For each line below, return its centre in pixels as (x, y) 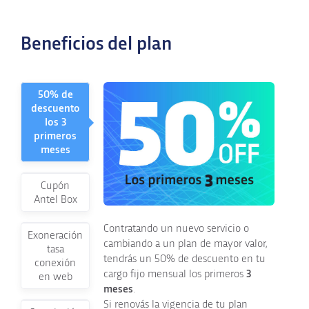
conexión (55, 262)
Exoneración (55, 235)
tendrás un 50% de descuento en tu (185, 259)
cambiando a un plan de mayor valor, (185, 244)
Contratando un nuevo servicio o (176, 229)
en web (55, 276)
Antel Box (55, 199)
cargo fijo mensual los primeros (175, 274)
